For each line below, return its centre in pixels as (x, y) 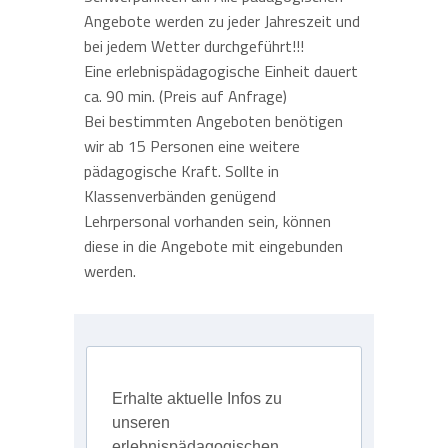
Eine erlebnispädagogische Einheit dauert (221, 71)
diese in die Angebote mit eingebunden (213, 246)
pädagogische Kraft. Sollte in (181, 171)
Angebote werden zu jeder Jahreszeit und (222, 21)
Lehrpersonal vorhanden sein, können (207, 221)
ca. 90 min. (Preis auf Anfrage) (185, 96)
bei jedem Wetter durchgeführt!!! (194, 46)
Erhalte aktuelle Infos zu (197, 399)
